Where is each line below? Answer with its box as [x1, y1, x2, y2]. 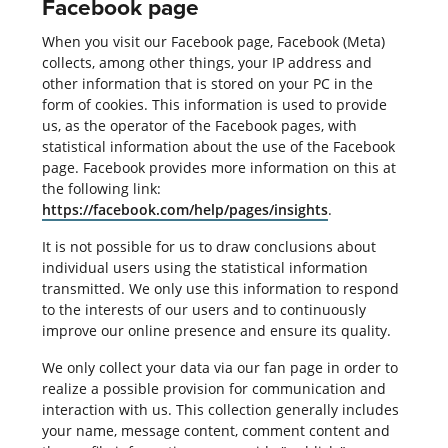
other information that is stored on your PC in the [41, 73, 373, 93]
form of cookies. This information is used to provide [41, 94, 387, 114]
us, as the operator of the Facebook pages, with [41, 115, 357, 135]
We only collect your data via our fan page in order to [41, 357, 398, 377]
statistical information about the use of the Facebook [41, 136, 395, 156]
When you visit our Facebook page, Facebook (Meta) [41, 31, 385, 51]
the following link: [41, 178, 161, 198]
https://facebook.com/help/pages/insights [41, 199, 328, 219]
